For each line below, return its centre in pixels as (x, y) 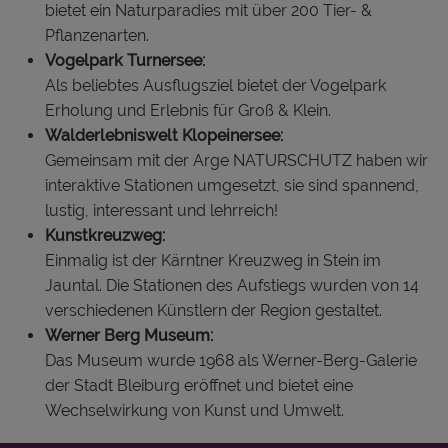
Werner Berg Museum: (129, 335)
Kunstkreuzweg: (105, 235)
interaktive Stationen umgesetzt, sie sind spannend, (232, 185)
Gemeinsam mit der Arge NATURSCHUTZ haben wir (236, 160)
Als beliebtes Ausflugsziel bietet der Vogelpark (215, 85)
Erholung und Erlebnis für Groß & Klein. (188, 110)
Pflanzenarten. (97, 35)
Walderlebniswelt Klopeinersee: (164, 135)
